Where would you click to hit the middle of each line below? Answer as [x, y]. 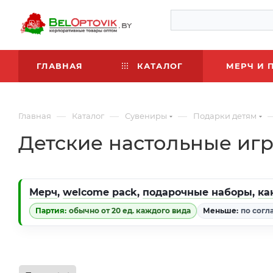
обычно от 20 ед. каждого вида [130, 211]
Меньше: [221, 211]
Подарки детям [225, 116]
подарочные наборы [197, 192]
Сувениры [146, 116]
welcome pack [100, 192]
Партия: [51, 211]
